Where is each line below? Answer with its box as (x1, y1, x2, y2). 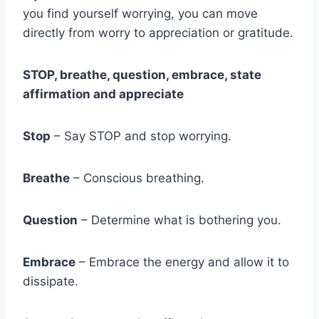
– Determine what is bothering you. (78, 213, 281, 228)
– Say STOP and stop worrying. (51, 129, 231, 144)
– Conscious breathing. (70, 171, 204, 186)
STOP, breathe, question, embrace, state (23, 68, 261, 83)
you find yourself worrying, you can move (23, 6, 258, 21)
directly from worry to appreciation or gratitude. (23, 26, 293, 41)
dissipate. (23, 274, 78, 289)
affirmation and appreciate (23, 87, 184, 102)
